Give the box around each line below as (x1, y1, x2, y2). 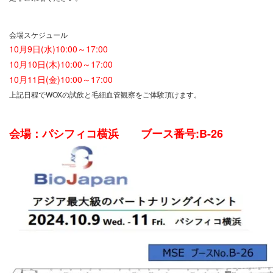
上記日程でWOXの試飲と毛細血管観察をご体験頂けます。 (9, 89, 201, 99)
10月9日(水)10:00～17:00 (9, 43, 108, 55)
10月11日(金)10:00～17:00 (9, 73, 113, 85)
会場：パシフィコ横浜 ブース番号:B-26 (9, 126, 223, 141)
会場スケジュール (9, 29, 68, 40)
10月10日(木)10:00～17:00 (9, 58, 113, 70)
